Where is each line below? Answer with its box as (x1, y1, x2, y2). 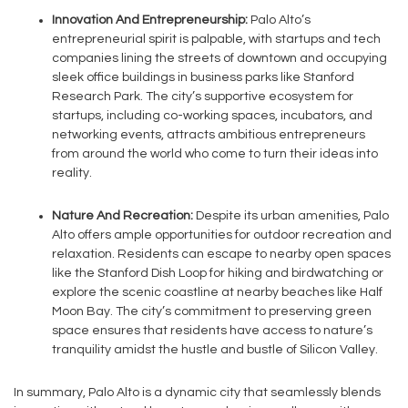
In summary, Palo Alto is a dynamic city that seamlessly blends (14, 386, 381, 399)
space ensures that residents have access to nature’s (52, 324, 372, 337)
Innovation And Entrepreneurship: (52, 14, 248, 26)
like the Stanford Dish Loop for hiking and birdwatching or (52, 267, 383, 280)
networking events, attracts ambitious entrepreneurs (52, 128, 365, 141)
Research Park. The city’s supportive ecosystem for (52, 90, 353, 103)
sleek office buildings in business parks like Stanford (52, 71, 354, 84)
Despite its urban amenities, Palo (196, 209, 389, 222)
